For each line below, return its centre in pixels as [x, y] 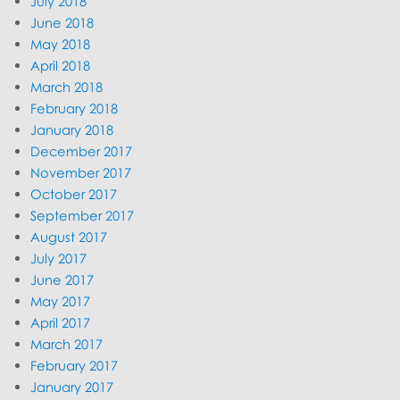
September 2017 [83, 216]
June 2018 [62, 23]
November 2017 [81, 173]
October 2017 [74, 194]
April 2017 [61, 323]
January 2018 [72, 130]
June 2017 [62, 280]
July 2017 [59, 258]
